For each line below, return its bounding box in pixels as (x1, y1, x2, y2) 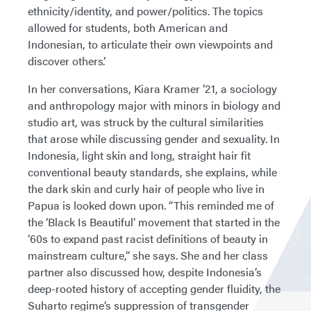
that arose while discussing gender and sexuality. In (28, 131, 280, 147)
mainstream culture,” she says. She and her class (28, 247, 268, 264)
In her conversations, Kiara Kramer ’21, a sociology (28, 81, 277, 97)
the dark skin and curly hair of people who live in (28, 180, 264, 197)
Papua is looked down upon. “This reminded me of (28, 197, 274, 214)
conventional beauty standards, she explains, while (28, 164, 277, 180)
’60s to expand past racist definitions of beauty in (28, 230, 268, 247)
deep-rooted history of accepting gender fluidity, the (28, 280, 280, 297)
